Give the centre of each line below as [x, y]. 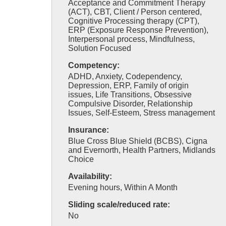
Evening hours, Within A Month [123, 187]
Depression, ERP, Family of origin [128, 86]
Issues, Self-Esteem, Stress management [142, 113]
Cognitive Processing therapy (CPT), [134, 21]
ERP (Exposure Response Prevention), [138, 30]
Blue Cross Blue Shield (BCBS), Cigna [138, 141]
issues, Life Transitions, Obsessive [130, 95]
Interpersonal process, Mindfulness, [131, 39]
